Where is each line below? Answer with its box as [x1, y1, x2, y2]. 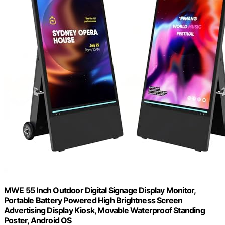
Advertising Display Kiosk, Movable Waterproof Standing [4, 205, 205, 216]
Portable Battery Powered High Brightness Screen [4, 195, 183, 206]
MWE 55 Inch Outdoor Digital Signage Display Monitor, [4, 185, 196, 196]
